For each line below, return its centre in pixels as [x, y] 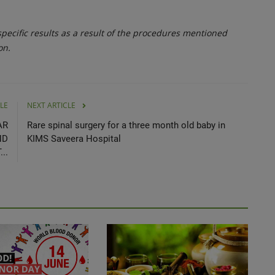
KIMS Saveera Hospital [74, 138]
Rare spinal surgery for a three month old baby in [126, 125]
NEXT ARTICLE [51, 105]
